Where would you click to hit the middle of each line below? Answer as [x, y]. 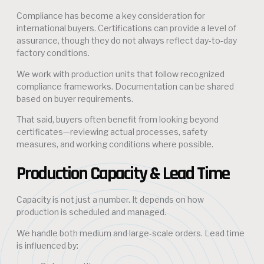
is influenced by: [47, 245]
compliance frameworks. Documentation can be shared [125, 86]
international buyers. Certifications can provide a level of [126, 28]
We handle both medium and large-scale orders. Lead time [131, 233]
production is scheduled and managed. [91, 212]
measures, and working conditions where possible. [115, 144]
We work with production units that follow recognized [121, 74]
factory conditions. [53, 53]
